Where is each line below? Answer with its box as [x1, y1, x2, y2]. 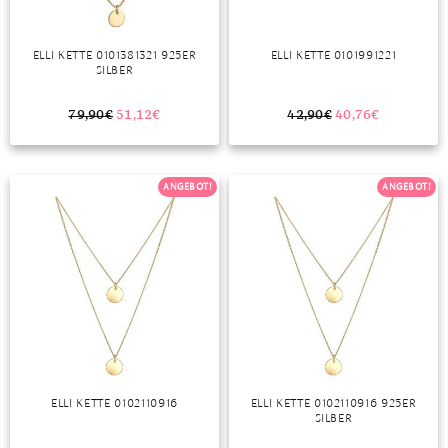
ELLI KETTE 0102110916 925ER [250, 396, 417, 410]
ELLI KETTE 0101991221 [270, 47, 397, 62]
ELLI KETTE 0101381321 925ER [32, 47, 197, 62]
